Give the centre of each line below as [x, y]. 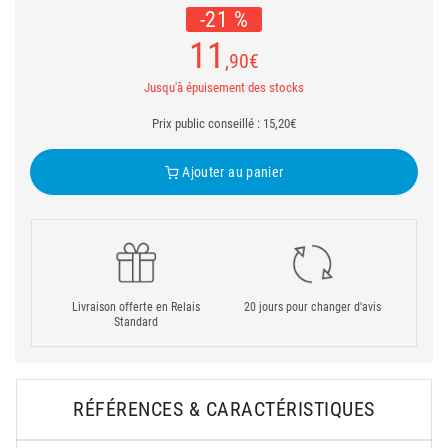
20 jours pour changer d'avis [312, 307]
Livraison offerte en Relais [135, 307]
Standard [135, 322]
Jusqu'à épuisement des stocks [224, 87]
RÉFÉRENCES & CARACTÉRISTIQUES [224, 409]
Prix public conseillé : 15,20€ [224, 123]
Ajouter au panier [231, 172]
